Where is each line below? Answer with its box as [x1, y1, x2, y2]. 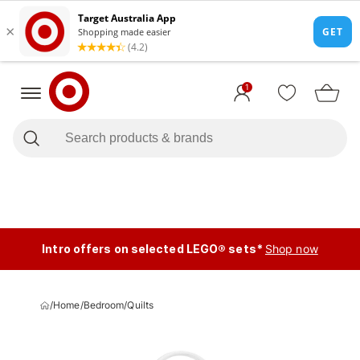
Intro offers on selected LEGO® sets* [42, 242, 263, 256]
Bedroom [83, 299, 125, 311]
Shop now [264, 242, 318, 256]
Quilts [127, 299, 154, 311]
